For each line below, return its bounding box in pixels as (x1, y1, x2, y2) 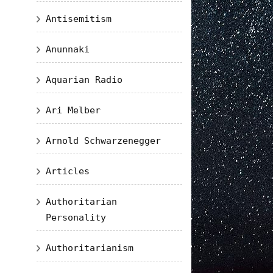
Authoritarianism (45, 243, 133, 253)
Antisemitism (45, 13, 112, 24)
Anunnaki (45, 44, 90, 55)
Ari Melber (45, 105, 101, 116)
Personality (45, 212, 106, 223)
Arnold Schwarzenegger (45, 135, 161, 146)
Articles (45, 166, 90, 177)
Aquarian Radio (45, 74, 122, 85)
